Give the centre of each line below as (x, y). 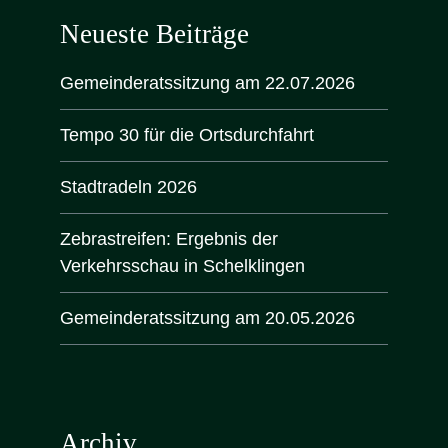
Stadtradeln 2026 (128, 187)
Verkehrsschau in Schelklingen (182, 266)
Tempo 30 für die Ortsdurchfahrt (187, 135)
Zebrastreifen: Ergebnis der (169, 239)
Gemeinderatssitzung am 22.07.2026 (207, 83)
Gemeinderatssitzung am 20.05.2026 (207, 318)
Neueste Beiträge (154, 34)
